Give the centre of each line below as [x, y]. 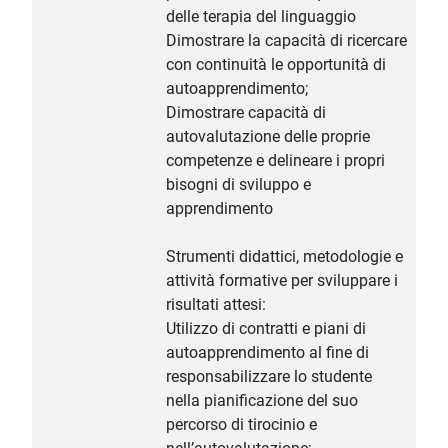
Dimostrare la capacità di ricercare [286, 41]
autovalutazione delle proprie [268, 137]
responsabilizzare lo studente [269, 377]
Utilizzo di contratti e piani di [266, 329]
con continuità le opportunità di [276, 65]
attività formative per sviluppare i [282, 281]
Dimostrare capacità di [246, 113]
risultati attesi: [216, 305]
